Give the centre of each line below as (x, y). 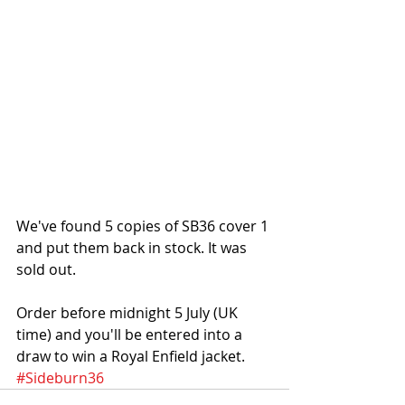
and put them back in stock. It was (133, 248)
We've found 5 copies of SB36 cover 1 (144, 226)
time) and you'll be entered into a (131, 335)
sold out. (48, 270)
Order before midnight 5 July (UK (129, 313)
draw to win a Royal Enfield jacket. (131, 357)
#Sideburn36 (60, 378)
